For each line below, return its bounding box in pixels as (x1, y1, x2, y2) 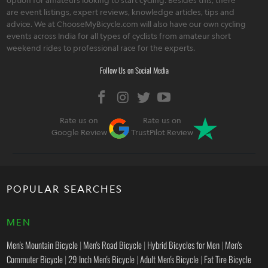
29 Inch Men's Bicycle (68, 252, 135, 266)
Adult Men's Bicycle (140, 252, 199, 266)
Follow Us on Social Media (99, 63, 169, 76)
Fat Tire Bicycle (204, 252, 252, 266)
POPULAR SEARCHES (7, 182, 123, 195)
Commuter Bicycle (7, 252, 63, 266)
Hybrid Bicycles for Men (147, 237, 220, 251)
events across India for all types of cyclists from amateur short (7, 31, 232, 41)
